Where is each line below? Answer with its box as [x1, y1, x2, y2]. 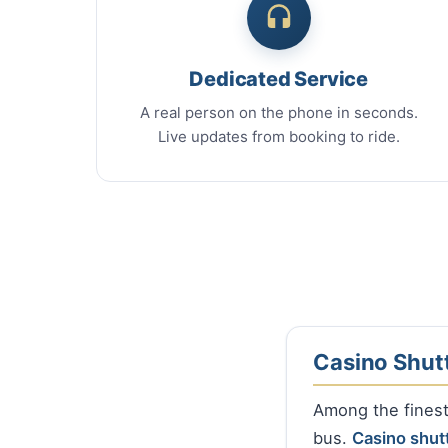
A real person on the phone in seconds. [139, 103, 418, 123]
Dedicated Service [189, 67, 368, 92]
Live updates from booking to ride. [157, 127, 400, 147]
